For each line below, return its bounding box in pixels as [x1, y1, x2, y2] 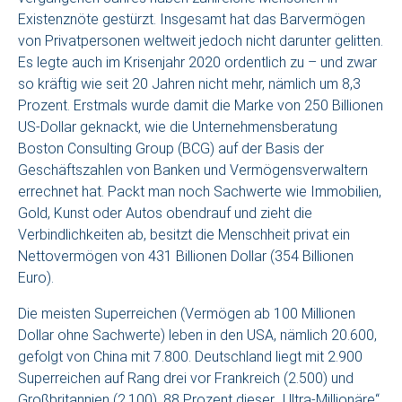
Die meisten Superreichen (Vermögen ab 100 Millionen [18, 305, 355, 322]
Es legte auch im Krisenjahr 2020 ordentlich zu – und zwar [18, 54, 377, 71]
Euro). [18, 269, 54, 286]
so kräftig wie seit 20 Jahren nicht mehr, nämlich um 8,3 [18, 75, 361, 92]
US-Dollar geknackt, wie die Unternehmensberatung [18, 118, 337, 135]
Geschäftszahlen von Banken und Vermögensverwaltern [18, 162, 368, 179]
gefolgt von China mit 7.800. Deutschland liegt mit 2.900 [18, 348, 363, 365]
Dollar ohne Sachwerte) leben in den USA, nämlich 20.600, [18, 327, 377, 344]
